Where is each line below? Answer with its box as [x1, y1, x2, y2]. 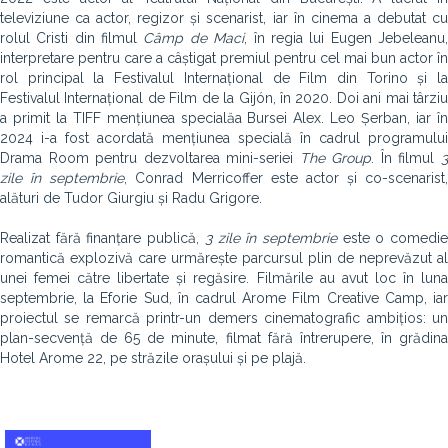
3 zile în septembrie [204, 230, 337, 246]
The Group [299, 150, 372, 166]
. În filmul [371, 150, 442, 166]
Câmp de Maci [143, 30, 245, 46]
